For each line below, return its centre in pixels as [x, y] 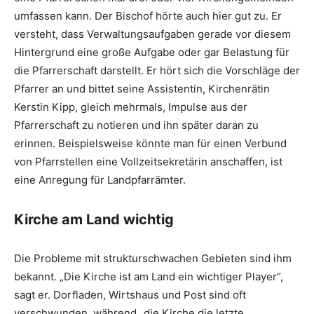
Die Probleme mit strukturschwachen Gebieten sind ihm [153, 258]
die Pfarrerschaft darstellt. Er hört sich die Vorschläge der [157, 70]
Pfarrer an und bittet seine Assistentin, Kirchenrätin [142, 88]
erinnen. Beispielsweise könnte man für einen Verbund [150, 143]
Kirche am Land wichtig [94, 219]
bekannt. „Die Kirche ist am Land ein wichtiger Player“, [149, 276]
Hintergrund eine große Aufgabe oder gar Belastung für [152, 52]
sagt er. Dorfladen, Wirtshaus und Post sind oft [130, 294]
